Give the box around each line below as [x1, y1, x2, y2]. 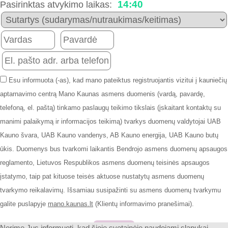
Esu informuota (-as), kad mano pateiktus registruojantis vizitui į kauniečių [7, 76, 227, 84]
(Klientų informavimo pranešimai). [93, 199, 194, 208]
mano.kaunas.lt [48, 199, 93, 208]
